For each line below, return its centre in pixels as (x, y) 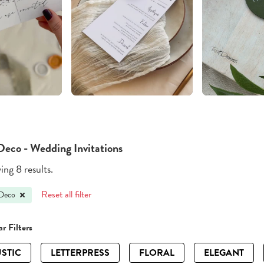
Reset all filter (67, 195)
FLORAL (157, 253)
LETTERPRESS (80, 253)
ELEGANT (224, 253)
